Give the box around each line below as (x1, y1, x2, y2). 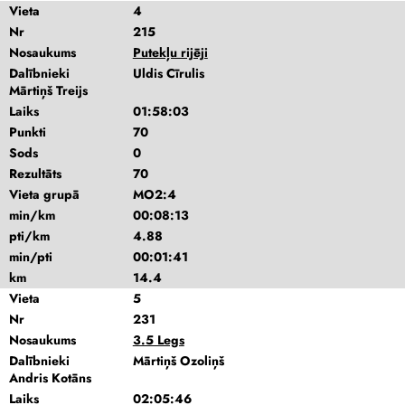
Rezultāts (9, 165, 61, 183)
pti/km (9, 227, 50, 245)
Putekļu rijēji (132, 43, 208, 61)
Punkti (9, 123, 46, 141)
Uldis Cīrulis (132, 64, 204, 82)
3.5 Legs (132, 331, 184, 349)
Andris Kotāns (9, 369, 91, 387)
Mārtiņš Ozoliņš (132, 352, 224, 370)
